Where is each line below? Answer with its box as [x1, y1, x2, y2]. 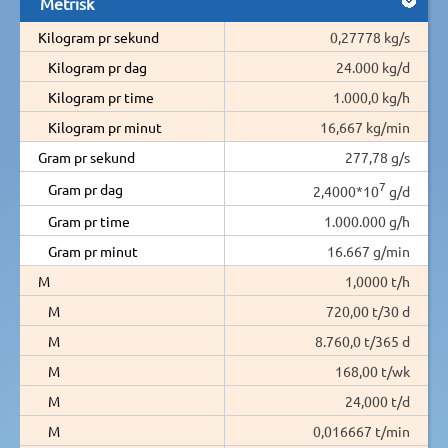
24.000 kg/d [336, 57, 410, 76]
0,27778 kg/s [330, 27, 410, 46]
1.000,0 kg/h [333, 87, 410, 106]
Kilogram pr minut [48, 117, 162, 136]
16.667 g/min [327, 241, 410, 260]
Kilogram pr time [48, 87, 154, 106]
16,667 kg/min [320, 117, 410, 136]
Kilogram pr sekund [38, 27, 159, 46]
